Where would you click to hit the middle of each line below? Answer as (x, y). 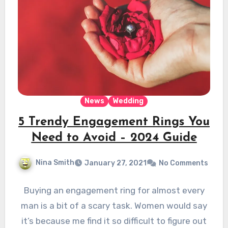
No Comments (183, 163)
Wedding (128, 101)
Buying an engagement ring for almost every (114, 190)
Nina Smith (55, 162)
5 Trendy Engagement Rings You (114, 122)
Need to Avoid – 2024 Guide (114, 138)
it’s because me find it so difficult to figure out (114, 221)
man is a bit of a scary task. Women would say (114, 205)
